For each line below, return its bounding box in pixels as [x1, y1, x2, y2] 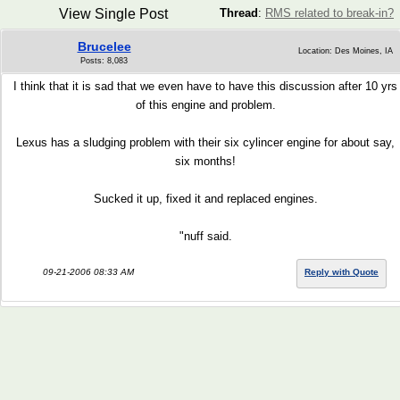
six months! [175, 154, 236, 168]
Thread [220, 6, 258, 20]
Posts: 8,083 [80, 56, 128, 65]
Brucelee [77, 39, 131, 54]
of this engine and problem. [135, 98, 276, 112]
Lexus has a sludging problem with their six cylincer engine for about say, [16, 136, 395, 149]
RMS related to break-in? [265, 6, 394, 20]
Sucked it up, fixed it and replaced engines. [93, 192, 318, 205]
